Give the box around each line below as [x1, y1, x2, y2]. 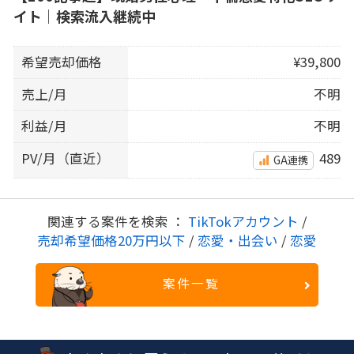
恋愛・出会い [194, 231, 281, 250]
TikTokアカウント [187, 212, 302, 232]
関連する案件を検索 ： [47, 212, 188, 232]
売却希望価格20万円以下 [37, 231, 189, 250]
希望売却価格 [21, 52, 103, 72]
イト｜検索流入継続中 [13, 6, 156, 27]
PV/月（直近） [21, 149, 111, 168]
